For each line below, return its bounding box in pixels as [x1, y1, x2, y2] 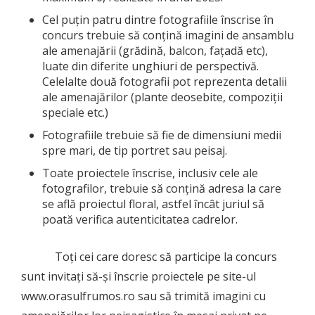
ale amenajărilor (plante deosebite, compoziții [42, 89, 283, 105]
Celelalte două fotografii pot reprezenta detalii [42, 73, 287, 89]
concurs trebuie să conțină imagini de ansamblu [42, 27, 294, 43]
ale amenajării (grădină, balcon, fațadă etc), [42, 42, 268, 58]
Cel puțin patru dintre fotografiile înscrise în [42, 11, 274, 27]
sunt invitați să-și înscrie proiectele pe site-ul [21, 268, 259, 284]
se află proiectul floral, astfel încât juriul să [42, 195, 264, 212]
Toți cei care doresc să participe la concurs [21, 248, 277, 264]
